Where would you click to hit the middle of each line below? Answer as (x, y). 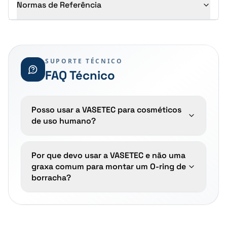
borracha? (51, 178)
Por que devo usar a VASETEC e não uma (108, 155)
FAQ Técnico (80, 75)
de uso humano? (64, 121)
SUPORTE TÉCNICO (84, 61)
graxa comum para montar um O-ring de (109, 166)
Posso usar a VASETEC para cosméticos (106, 110)
